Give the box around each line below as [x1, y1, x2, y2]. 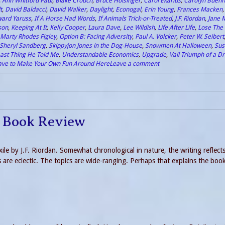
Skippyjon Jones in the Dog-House [49, 41, 142, 49]
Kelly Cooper [50, 23, 85, 31]
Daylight [89, 5, 113, 13]
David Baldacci [5, 5, 46, 13]
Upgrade [142, 50, 166, 58]
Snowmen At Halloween [145, 41, 211, 49]
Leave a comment [109, 59, 159, 67]
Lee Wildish [123, 23, 155, 31]
